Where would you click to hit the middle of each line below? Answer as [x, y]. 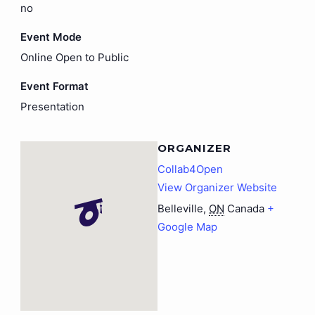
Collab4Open [190, 169]
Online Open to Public [74, 58]
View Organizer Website [217, 188]
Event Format [54, 86]
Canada [246, 209]
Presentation [52, 107]
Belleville [180, 209]
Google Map [187, 227]
